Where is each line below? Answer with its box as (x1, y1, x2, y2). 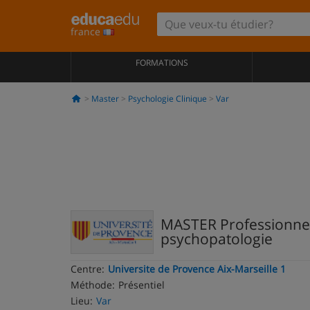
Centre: (71, 262, 104, 275)
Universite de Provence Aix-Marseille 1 (108, 262, 286, 275)
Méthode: (71, 278, 115, 291)
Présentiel (118, 278, 165, 291)
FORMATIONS (135, 57, 188, 69)
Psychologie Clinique (127, 93, 207, 104)
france (71, 25, 103, 38)
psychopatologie (161, 229, 273, 248)
